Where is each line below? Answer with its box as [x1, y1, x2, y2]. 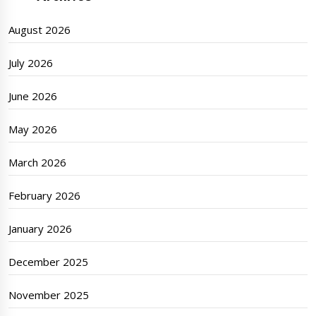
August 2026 [8, 23, 71, 37]
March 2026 [8, 155, 67, 170]
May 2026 [8, 122, 58, 137]
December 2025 [8, 255, 89, 269]
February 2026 [8, 188, 81, 203]
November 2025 [8, 288, 90, 303]
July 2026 [8, 56, 54, 71]
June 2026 [8, 89, 58, 104]
